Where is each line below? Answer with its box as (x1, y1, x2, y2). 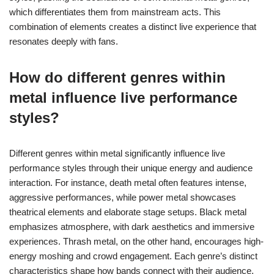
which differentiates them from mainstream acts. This (9, 6, 221, 17)
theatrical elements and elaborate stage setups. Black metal (9, 206, 246, 217)
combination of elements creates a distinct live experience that (9, 21, 256, 32)
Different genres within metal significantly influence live (9, 147, 225, 158)
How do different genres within (9, 68, 226, 86)
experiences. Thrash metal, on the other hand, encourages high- (9, 235, 264, 246)
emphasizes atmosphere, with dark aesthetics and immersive (9, 221, 254, 232)
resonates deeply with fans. (9, 35, 118, 46)
